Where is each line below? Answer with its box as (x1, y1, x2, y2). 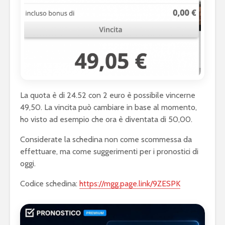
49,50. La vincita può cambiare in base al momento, (20, 102, 197, 112)
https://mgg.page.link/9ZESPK (79, 178, 180, 188)
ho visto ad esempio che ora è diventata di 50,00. (20, 114, 192, 124)
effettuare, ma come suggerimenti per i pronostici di (20, 146, 198, 156)
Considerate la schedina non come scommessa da (20, 134, 192, 144)
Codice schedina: (20, 178, 79, 188)
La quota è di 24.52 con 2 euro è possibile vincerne (20, 90, 195, 100)
